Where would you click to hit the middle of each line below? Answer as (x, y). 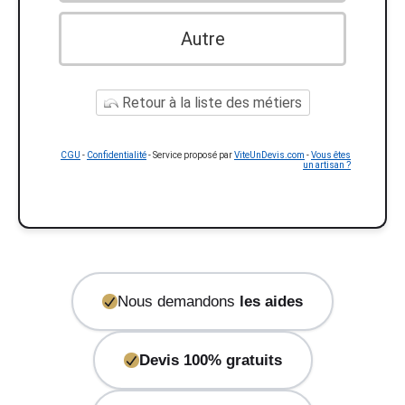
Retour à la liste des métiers (210, 103)
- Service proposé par (190, 155)
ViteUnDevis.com (269, 155)
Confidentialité (117, 155)
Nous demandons (179, 301)
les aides (271, 301)
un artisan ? (327, 165)
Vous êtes (331, 155)
